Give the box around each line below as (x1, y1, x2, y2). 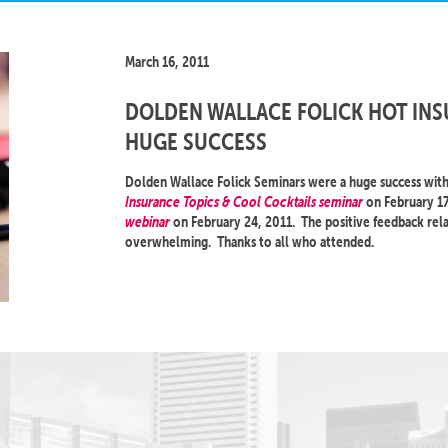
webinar (125, 212, 170, 231)
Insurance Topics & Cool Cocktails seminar (125, 192, 363, 211)
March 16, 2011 (125, 52, 209, 71)
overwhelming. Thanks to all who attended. (125, 232, 374, 251)
